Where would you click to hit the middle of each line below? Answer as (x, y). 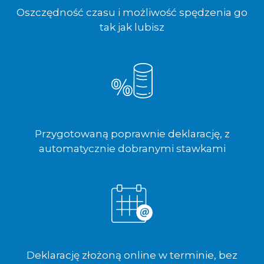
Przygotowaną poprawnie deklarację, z (132, 134)
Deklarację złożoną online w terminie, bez (132, 255)
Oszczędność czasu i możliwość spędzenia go (132, 13)
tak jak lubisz (132, 27)
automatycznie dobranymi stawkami (132, 149)
